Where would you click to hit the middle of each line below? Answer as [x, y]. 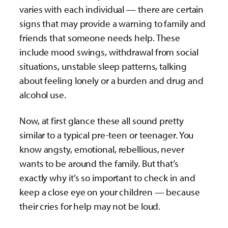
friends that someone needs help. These [100, 38]
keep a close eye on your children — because [110, 192]
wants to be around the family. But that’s [99, 164]
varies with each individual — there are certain [112, 9]
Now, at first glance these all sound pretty [102, 121]
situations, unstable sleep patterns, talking [103, 66]
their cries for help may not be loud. [90, 206]
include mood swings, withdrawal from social [109, 52]
